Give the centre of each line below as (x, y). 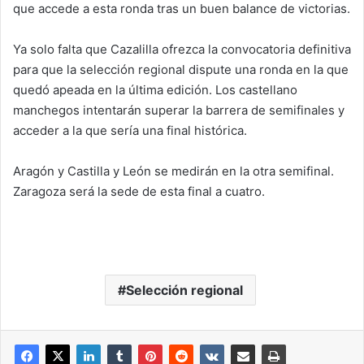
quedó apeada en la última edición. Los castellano (155, 90)
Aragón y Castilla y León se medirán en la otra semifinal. (173, 171)
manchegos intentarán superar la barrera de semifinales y (179, 110)
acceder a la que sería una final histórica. (130, 130)
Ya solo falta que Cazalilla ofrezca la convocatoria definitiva (182, 49)
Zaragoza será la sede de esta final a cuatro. (139, 191)
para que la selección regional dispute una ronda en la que (181, 69)
